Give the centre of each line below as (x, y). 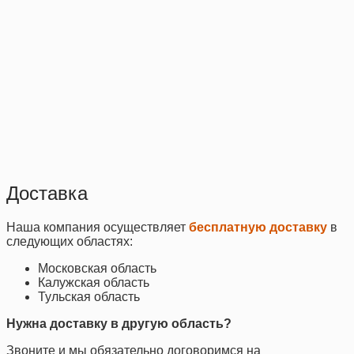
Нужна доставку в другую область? (119, 323)
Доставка (47, 193)
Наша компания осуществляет (98, 227)
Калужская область (94, 282)
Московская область (97, 268)
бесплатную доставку (258, 227)
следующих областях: (70, 241)
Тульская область (89, 296)
